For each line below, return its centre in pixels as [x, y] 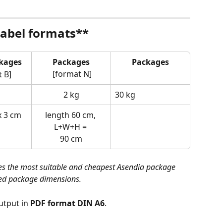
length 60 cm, [71, 115]
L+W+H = [71, 127]
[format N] [72, 74]
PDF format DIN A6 [67, 203]
